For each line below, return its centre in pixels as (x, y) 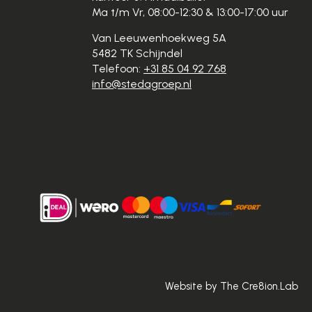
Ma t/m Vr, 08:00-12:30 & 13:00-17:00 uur (190, 13)
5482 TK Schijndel (137, 54)
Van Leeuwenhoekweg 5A (159, 38)
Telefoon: (116, 69)
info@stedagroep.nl (142, 84)
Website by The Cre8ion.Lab (232, 287)
